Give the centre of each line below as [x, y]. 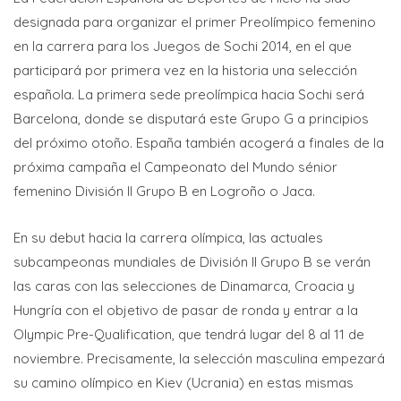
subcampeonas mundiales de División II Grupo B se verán [192, 261]
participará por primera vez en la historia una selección [185, 70]
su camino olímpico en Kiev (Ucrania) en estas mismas [183, 382]
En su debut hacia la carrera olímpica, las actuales [168, 237]
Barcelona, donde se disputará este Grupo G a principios [191, 118]
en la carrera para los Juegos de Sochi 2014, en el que [183, 46]
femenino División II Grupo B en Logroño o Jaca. [164, 191]
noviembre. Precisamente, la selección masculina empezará [199, 358]
